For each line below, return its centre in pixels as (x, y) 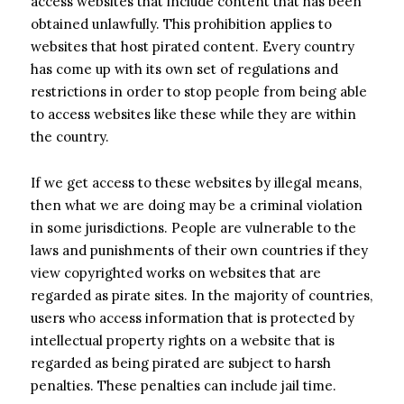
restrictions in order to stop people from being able (199, 91)
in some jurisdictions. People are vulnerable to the (193, 227)
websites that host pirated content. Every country (193, 46)
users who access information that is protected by (193, 317)
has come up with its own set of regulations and (184, 69)
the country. (70, 136)
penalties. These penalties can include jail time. (184, 385)
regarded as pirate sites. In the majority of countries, (202, 295)
